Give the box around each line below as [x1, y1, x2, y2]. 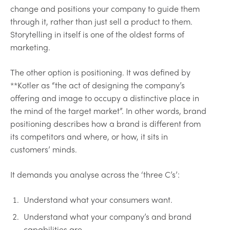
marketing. [10, 41, 50, 53]
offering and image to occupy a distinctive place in [10, 91, 199, 104]
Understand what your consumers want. [23, 193, 172, 205]
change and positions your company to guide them [10, 2, 200, 14]
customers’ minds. [10, 143, 77, 155]
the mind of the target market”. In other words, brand [10, 104, 206, 117]
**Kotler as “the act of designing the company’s [10, 79, 185, 91]
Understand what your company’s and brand [23, 210, 191, 222]
